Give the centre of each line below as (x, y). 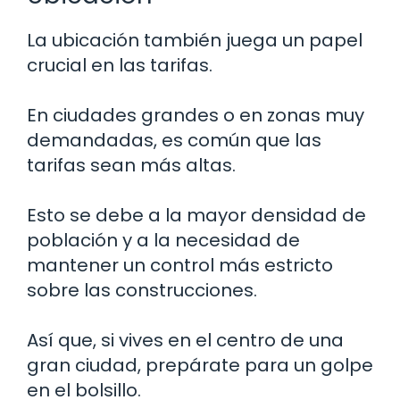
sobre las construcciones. (142, 291)
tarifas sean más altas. (131, 166)
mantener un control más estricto (180, 266)
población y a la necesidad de (163, 241)
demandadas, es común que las (174, 141)
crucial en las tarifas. (120, 66)
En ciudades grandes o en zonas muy (196, 116)
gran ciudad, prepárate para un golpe (200, 366)
